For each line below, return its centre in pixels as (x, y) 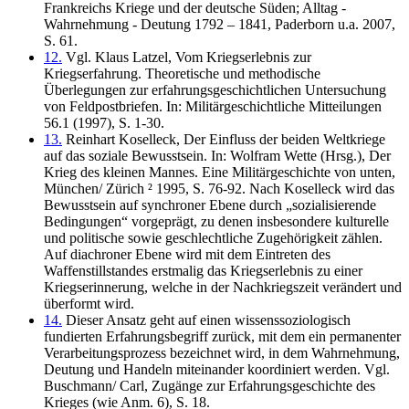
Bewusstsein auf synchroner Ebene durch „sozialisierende (210, 204)
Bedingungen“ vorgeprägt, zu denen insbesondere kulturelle (216, 221)
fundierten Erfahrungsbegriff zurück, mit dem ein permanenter (222, 336)
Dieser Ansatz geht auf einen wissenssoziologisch (206, 320)
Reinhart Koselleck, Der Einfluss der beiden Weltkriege (224, 139)
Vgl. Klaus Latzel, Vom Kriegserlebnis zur (187, 57)
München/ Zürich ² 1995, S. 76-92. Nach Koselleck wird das (219, 188)
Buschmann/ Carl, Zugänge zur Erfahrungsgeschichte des (210, 385)
